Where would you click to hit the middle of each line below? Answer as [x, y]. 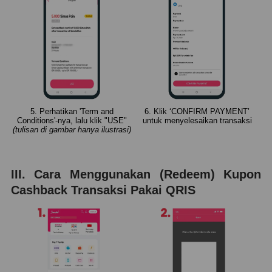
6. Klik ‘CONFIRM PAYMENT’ [197, 111]
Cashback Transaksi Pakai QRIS [103, 190]
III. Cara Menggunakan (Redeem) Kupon [136, 174]
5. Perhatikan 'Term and [72, 111]
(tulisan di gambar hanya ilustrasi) [72, 129]
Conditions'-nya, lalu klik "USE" [72, 120]
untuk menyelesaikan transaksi [197, 120]
